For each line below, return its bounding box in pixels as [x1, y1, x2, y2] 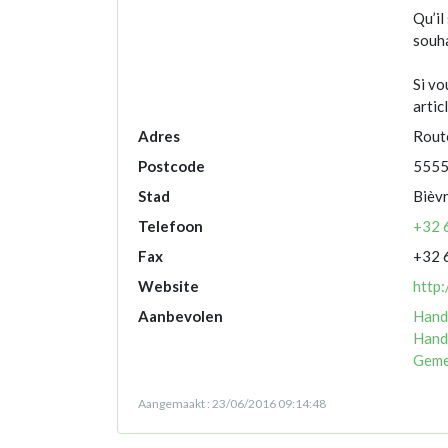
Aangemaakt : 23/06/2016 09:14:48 [138, 396, 326, 412]
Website [138, 277, 199, 296]
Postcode [138, 157, 205, 176]
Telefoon [138, 217, 203, 236]
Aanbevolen [138, 307, 223, 326]
